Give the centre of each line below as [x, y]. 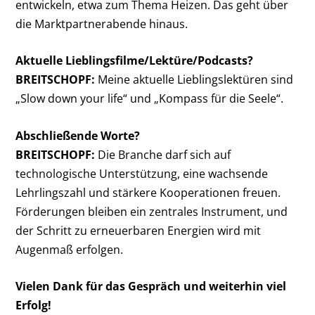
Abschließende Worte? [78, 135]
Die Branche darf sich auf [163, 154]
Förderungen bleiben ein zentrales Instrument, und [152, 211]
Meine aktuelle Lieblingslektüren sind [194, 80]
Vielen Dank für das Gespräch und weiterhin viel [151, 287]
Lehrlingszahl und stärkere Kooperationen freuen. [148, 192]
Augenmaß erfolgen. [70, 249]
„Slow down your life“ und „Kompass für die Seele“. [150, 99]
